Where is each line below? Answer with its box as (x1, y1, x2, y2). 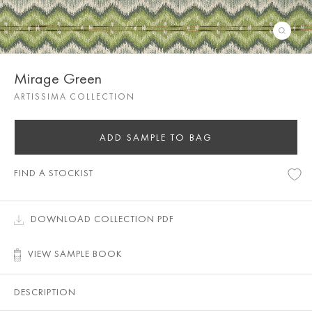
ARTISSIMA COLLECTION (14, 91, 135, 102)
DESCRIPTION (14, 286, 76, 299)
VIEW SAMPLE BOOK (28, 247, 123, 260)
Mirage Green (14, 68, 102, 88)
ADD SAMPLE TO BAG (100, 131, 212, 143)
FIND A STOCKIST (14, 166, 93, 179)
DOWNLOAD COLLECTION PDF (31, 212, 174, 225)
